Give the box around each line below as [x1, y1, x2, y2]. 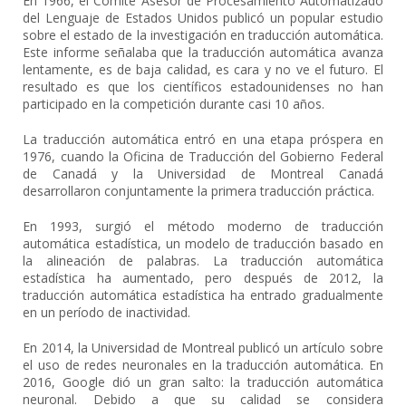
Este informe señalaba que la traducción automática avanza [23, 43, 383, 61]
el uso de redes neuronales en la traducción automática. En [23, 356, 383, 373]
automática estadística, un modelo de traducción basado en [23, 235, 383, 252]
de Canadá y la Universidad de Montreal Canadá [23, 165, 383, 182]
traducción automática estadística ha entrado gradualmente [23, 286, 383, 304]
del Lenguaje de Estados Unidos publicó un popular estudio [23, 9, 383, 26]
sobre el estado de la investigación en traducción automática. [23, 26, 383, 43]
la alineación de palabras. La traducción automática [23, 252, 383, 269]
